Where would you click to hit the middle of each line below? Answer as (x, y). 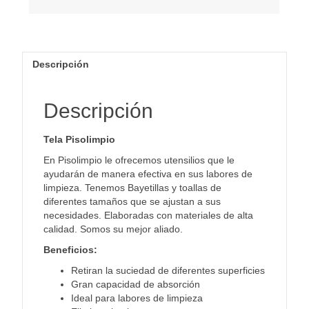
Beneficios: (71, 250)
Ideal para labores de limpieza (137, 298)
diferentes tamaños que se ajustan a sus (132, 202)
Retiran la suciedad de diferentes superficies (168, 271)
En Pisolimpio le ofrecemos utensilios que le (139, 160)
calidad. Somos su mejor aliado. (113, 229)
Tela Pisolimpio (80, 140)
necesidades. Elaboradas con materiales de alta (149, 216)
